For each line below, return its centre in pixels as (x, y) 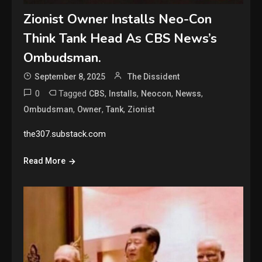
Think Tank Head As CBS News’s (120, 39)
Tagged (74, 94)
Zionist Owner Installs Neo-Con (118, 20)
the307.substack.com (65, 134)
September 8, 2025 (70, 77)
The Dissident (154, 77)
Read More (45, 161)
